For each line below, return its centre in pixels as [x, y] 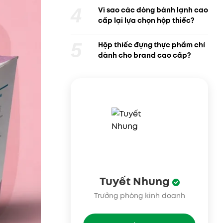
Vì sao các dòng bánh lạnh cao [153, 10]
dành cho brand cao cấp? [145, 55]
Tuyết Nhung [136, 181]
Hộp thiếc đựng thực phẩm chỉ [152, 45]
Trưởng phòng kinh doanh [139, 196]
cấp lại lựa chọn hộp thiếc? [146, 20]
